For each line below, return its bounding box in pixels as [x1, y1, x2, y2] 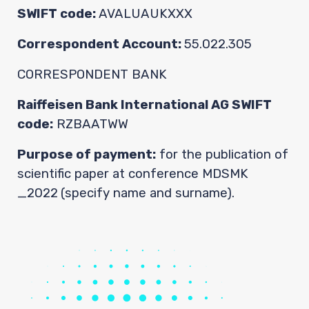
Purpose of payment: [17, 147, 156, 162]
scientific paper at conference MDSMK [17, 166, 248, 181]
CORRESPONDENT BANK [17, 67, 167, 82]
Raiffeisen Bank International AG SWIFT [17, 97, 272, 112]
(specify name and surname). [61, 186, 235, 201]
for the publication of [156, 147, 288, 162]
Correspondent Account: [17, 37, 184, 52]
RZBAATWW [53, 117, 128, 132]
